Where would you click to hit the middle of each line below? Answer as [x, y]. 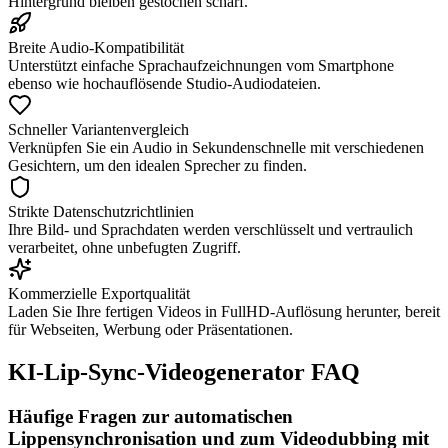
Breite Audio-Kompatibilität [96, 47]
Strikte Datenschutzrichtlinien [101, 211]
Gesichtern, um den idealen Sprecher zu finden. [157, 165]
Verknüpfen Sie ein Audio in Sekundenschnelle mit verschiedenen [216, 147]
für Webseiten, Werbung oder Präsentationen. [150, 329]
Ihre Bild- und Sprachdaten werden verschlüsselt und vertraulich [210, 229]
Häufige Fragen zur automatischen [150, 416]
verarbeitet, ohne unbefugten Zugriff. [124, 247]
